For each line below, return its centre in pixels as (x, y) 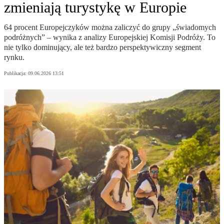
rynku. (14, 57)
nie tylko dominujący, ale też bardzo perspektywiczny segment (102, 47)
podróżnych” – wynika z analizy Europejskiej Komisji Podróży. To (110, 37)
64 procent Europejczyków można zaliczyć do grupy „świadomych (110, 27)
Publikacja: (16, 73)
